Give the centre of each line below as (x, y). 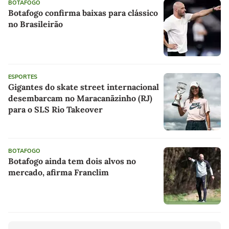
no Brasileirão (36, 24)
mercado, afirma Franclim (59, 173)
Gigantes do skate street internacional (84, 87)
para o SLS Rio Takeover (55, 110)
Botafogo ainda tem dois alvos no (72, 161)
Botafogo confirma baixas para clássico (83, 13)
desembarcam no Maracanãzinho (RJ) (80, 98)
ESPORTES (23, 77)
